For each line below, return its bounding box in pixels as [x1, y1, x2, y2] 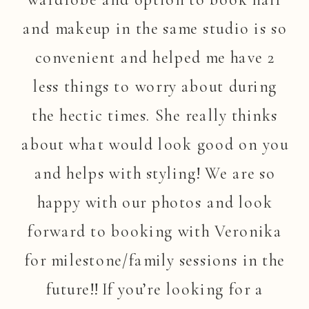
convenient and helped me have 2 [34, 47, 275, 68]
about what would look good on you [21, 134, 288, 154]
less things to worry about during [32, 76, 277, 97]
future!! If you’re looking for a [46, 279, 264, 299]
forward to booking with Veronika [28, 221, 282, 241]
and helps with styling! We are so [34, 163, 276, 183]
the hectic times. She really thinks [32, 105, 279, 126]
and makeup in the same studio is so [23, 18, 288, 39]
